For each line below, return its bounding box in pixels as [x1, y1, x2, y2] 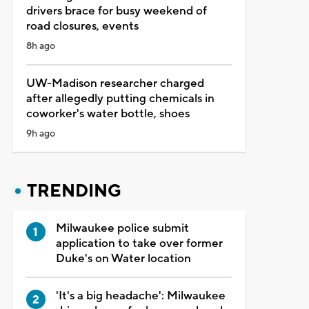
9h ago [26, 127, 55, 140]
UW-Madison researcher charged [26, 75, 204, 91]
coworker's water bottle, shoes [26, 106, 190, 121]
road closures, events [26, 18, 139, 34]
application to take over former [55, 235, 223, 251]
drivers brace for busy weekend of [26, 3, 207, 19]
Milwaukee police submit [55, 220, 189, 236]
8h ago [26, 39, 55, 52]
